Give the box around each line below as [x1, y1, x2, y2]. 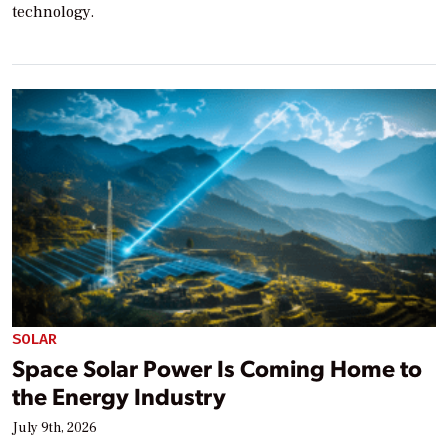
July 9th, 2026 [12, 419, 97, 438]
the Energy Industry [12, 380, 226, 412]
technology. [12, 2, 94, 23]
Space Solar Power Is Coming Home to [12, 352, 422, 384]
